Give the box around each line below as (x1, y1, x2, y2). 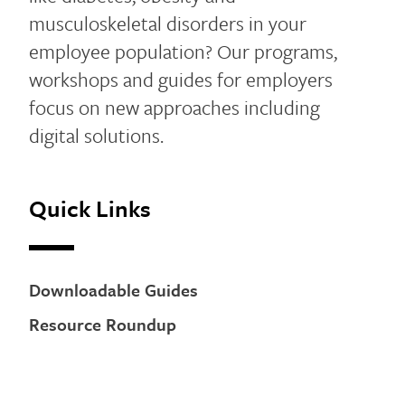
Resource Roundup (29, 312, 176, 336)
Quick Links (29, 192, 151, 225)
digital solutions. (29, 121, 168, 149)
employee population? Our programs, (29, 37, 337, 65)
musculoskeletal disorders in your (29, 9, 306, 37)
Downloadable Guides (29, 278, 198, 302)
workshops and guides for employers (29, 65, 333, 93)
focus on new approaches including (29, 93, 320, 121)
